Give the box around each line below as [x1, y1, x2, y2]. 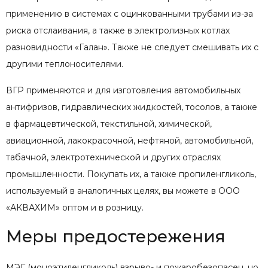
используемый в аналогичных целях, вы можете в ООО [6, 185, 240, 196]
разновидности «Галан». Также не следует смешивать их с [6, 41, 258, 53]
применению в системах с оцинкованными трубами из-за [6, 8, 253, 19]
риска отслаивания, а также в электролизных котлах [6, 25, 230, 36]
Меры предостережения [6, 226, 226, 246]
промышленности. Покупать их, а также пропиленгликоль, [6, 168, 256, 179]
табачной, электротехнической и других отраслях [6, 151, 221, 163]
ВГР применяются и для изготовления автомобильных [6, 84, 240, 96]
